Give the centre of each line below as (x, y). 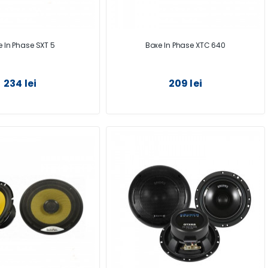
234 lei (20, 84)
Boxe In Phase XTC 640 (185, 45)
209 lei (185, 84)
